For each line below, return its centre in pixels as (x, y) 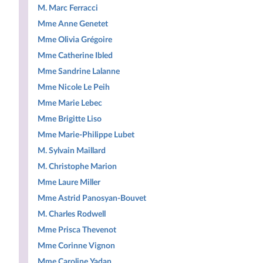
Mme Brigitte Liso (70, 119)
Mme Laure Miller (69, 182)
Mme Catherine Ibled (75, 55)
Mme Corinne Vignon (76, 246)
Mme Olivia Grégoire (75, 40)
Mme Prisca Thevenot (77, 230)
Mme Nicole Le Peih (74, 87)
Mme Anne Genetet (73, 24)
